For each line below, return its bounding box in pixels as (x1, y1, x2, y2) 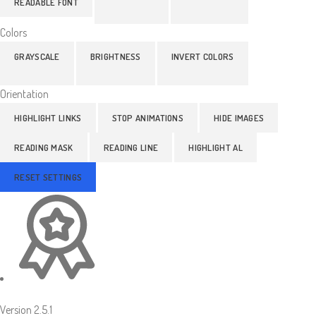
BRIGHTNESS (90, 50, 141, 62)
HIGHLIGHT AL (188, 141, 243, 153)
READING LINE (103, 141, 159, 153)
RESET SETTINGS (14, 171, 83, 183)
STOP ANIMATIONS (111, 111, 183, 123)
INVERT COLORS (171, 50, 234, 62)
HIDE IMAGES (214, 111, 265, 123)
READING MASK (14, 141, 73, 153)
